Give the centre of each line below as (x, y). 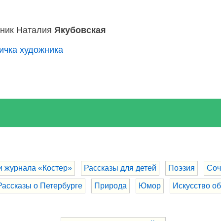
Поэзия (182, 168)
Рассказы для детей (120, 168)
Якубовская (80, 30)
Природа (110, 185)
